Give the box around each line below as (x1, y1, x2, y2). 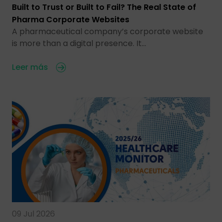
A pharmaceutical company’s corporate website (12, 26, 203, 38)
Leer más (12, 61, 48, 73)
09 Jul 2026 (12, 208, 55, 220)
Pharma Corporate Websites (12, 14, 129, 26)
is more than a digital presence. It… (12, 38, 146, 50)
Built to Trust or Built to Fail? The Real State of (12, 1, 196, 13)
